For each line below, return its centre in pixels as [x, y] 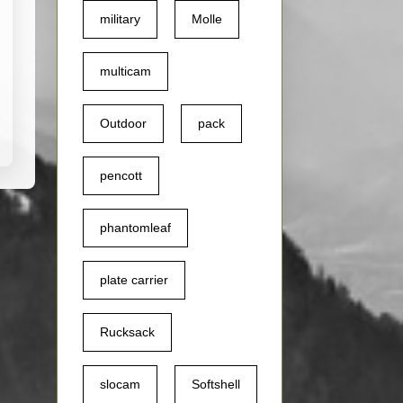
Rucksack [127, 332]
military [120, 19]
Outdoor [123, 124]
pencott [121, 176]
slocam [120, 385]
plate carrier [134, 280]
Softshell [216, 385]
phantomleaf [135, 228]
